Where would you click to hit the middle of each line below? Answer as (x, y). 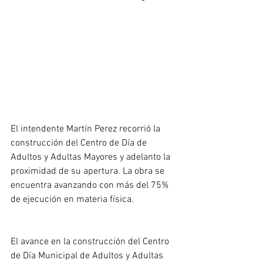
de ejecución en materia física (71, 200)
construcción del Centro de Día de (80, 144)
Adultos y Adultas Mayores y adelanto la (92, 158)
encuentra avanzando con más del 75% (91, 186)
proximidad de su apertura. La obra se (89, 172)
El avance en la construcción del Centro (91, 242)
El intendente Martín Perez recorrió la (87, 129)
